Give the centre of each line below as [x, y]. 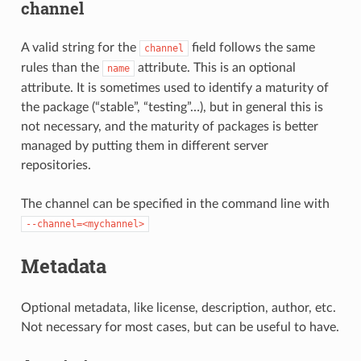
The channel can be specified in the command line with [175, 203]
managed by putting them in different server [144, 145]
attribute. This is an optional [215, 67]
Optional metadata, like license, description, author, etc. [178, 307]
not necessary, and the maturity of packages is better [169, 126]
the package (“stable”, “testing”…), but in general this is [172, 107]
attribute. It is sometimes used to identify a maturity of [174, 87]
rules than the [61, 67]
